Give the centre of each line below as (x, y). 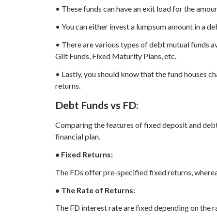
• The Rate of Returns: (95, 190)
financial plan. (78, 137)
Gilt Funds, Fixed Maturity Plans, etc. (116, 56)
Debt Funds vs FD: (97, 105)
